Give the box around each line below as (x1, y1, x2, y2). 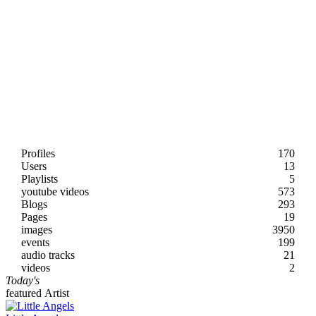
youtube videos (21, 185, 89, 197)
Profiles (21, 147, 55, 159)
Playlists (21, 172, 58, 185)
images (21, 223, 52, 236)
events (21, 236, 49, 248)
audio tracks (21, 248, 75, 261)
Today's (6, 274, 39, 286)
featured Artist (6, 286, 69, 299)
